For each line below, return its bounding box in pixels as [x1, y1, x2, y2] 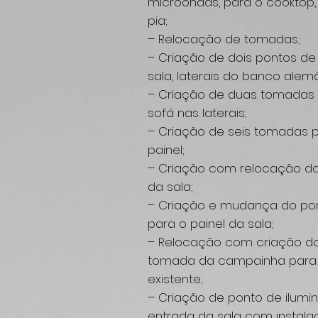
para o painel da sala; [148, 215, 274, 232]
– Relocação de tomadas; [148, 31, 300, 48]
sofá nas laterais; [148, 104, 247, 121]
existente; [148, 270, 203, 287]
